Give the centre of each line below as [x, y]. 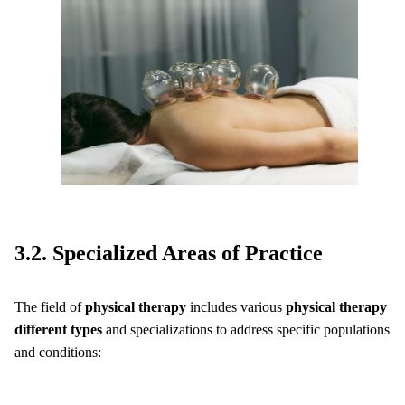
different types [58, 329]
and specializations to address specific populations [246, 329]
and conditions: [58, 352]
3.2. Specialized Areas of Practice [169, 253]
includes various [236, 306]
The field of [50, 306]
